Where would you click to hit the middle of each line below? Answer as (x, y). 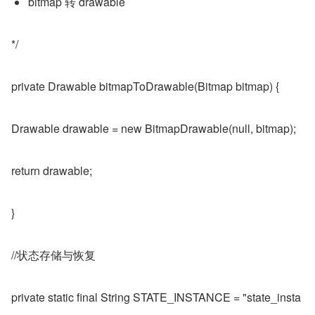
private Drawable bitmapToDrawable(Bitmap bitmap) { (145, 86)
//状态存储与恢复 (53, 255)
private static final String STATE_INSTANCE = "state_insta (156, 297)
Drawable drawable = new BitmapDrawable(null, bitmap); (154, 128)
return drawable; (52, 171)
